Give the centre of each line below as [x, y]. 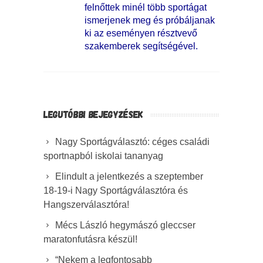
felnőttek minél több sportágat [146, 7]
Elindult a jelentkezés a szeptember [129, 176]
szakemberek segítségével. [141, 46]
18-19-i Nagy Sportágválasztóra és [116, 190]
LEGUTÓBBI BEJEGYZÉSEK [93, 114]
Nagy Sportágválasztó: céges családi [132, 141]
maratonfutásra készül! [90, 239]
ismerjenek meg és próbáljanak [150, 20]
